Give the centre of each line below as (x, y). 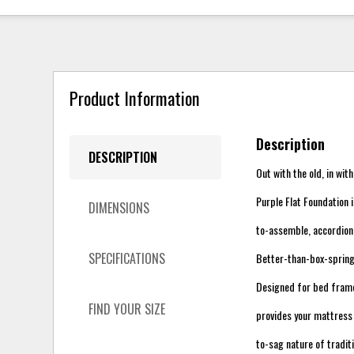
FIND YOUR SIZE (127, 309)
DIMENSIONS (119, 207)
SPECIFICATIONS (127, 258)
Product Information (135, 98)
